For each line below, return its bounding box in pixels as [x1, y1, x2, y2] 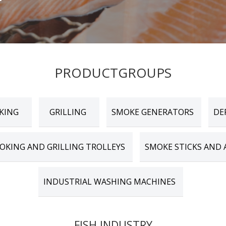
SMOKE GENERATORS [111, 106, 194, 118]
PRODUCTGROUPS [54, 64, 172, 82]
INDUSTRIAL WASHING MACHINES [43, 176, 176, 188]
